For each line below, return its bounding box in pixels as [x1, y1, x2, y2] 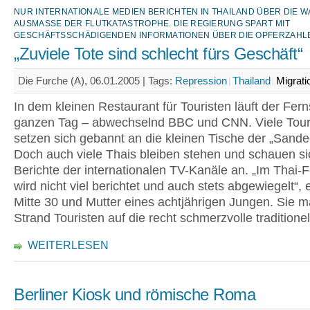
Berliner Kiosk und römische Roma [14, 286, 255, 304]
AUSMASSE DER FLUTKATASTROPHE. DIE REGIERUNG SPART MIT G [14, 19, 290, 28]
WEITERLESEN [28, 239, 109, 251]
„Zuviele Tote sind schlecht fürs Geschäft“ [14, 45, 302, 63]
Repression [175, 75, 227, 86]
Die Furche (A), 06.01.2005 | [18, 75, 148, 86]
